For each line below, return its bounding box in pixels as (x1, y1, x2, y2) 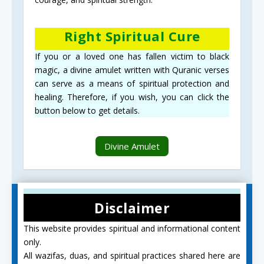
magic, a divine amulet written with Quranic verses (34, 64, 230, 75)
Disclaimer (94, 199, 170, 218)
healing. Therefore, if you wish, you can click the (34, 91, 230, 103)
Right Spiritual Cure (64, 27, 200, 45)
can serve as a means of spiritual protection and (34, 78, 230, 89)
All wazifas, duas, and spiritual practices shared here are (24, 250, 240, 262)
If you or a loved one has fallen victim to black (34, 51, 230, 62)
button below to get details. (34, 105, 140, 116)
